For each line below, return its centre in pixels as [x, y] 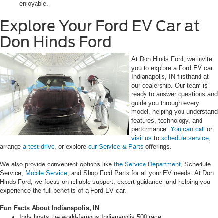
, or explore [71, 146]
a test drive [39, 146]
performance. [151, 129]
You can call [188, 129]
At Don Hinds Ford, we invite [172, 59]
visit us [142, 138]
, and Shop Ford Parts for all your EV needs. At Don [140, 173]
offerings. [159, 146]
